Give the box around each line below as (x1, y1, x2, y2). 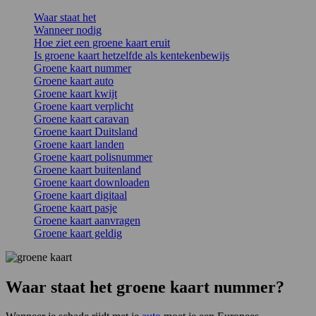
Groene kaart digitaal (34, 188, 127, 201)
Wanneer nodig (34, 23, 102, 36)
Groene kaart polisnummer (34, 150, 152, 163)
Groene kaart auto (34, 74, 114, 87)
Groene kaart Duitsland (34, 125, 138, 138)
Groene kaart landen (34, 138, 124, 150)
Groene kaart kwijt (34, 87, 117, 99)
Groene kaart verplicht (34, 99, 133, 112)
